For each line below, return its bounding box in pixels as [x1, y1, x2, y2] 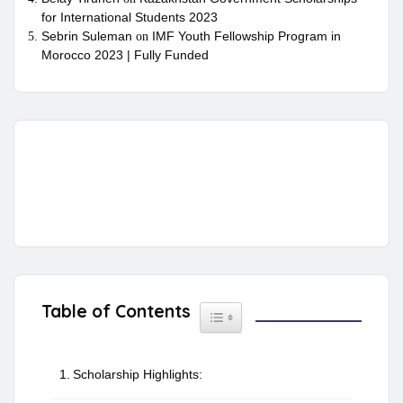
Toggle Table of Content [220, 305, 333, 319]
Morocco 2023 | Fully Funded [41, 48, 209, 63]
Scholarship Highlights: [72, 367, 202, 382]
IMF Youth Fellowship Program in [152, 29, 341, 44]
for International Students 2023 [41, 10, 218, 25]
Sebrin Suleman [41, 29, 132, 44]
